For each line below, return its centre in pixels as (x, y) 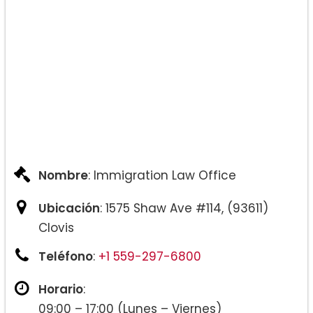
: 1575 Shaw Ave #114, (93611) (184, 209)
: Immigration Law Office (162, 176)
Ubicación (69, 209)
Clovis (56, 228)
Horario (61, 290)
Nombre (63, 176)
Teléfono (66, 257)
